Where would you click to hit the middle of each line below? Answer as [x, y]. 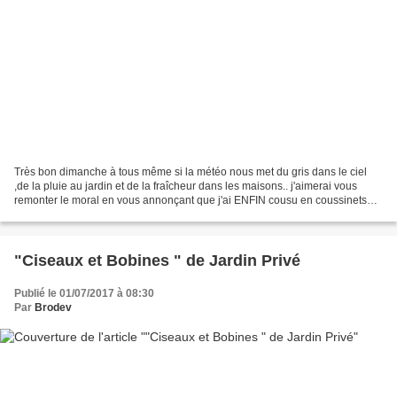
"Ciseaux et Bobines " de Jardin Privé [157, 261]
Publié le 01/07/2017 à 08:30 [84, 294]
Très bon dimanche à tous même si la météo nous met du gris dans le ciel [191, 172]
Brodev [53, 308]
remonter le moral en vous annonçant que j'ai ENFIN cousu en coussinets [191, 201]
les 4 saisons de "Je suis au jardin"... [101, 215]
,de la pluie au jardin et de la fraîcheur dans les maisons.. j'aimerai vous [186, 187]
